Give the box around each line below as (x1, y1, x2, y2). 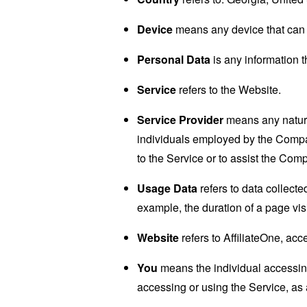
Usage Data (137, 180, 197, 196)
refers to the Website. (176, 82, 281, 97)
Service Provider (137, 112, 223, 127)
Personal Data (137, 51, 210, 67)
